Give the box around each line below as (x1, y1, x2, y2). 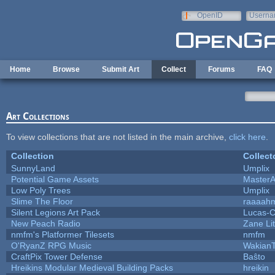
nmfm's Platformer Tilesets (10, 229, 114, 239)
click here (228, 131, 266, 142)
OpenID (196, 11, 223, 20)
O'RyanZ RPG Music (10, 240, 91, 250)
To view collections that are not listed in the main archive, (6, 131, 229, 142)
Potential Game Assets (10, 174, 99, 184)
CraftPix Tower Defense (10, 251, 103, 261)
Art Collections (6, 110, 69, 122)
